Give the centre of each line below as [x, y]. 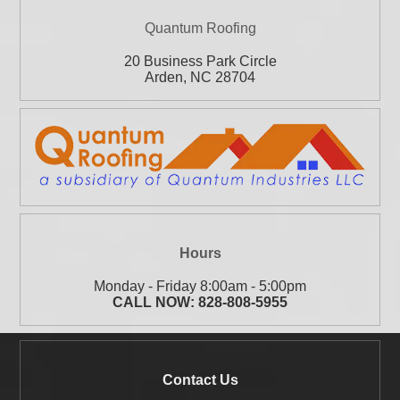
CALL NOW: [155, 302]
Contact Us [200, 379]
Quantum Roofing [200, 29]
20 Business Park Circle [200, 62]
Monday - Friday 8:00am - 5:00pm [200, 286]
